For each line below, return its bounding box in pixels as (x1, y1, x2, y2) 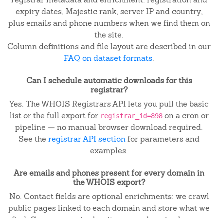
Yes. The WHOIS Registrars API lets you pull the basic (9, 99, 209, 109)
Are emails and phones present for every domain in (14, 168, 204, 178)
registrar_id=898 (100, 112, 163, 120)
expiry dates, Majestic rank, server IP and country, (15, 6, 203, 17)
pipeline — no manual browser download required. (15, 122, 203, 132)
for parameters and (126, 134, 200, 144)
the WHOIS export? (73, 177, 145, 187)
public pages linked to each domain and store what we (8, 203, 210, 213)
